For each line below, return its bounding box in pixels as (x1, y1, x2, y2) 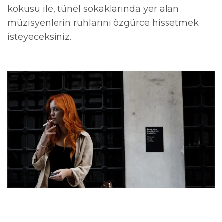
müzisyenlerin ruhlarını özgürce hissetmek (7, 17, 199, 29)
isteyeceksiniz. (7, 31, 71, 43)
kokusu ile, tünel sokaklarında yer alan (7, 3, 179, 15)
